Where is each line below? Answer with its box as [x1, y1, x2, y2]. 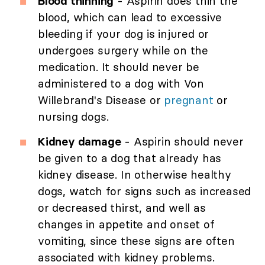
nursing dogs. [38, 109, 109, 124]
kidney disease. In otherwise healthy [38, 167, 231, 182]
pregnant [164, 93, 214, 108]
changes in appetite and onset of [38, 217, 215, 232]
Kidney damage [38, 134, 121, 149]
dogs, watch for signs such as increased [38, 184, 251, 199]
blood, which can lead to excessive [38, 10, 222, 25]
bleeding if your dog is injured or [38, 27, 209, 41]
